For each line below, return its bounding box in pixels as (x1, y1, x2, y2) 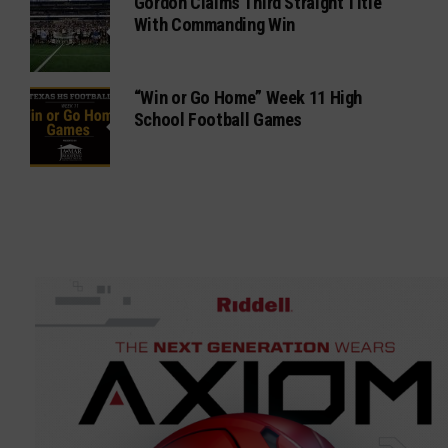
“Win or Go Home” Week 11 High (133, 87, 363, 109)
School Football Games (133, 109, 303, 131)
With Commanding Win (133, 14, 295, 36)
